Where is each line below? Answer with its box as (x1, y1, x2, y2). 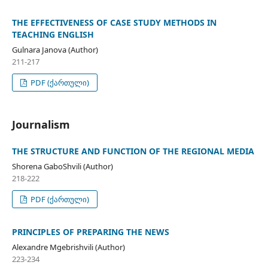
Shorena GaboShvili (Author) (11, 161, 113, 172)
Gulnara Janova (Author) (11, 44, 98, 56)
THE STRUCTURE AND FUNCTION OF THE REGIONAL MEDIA (11, 145, 254, 157)
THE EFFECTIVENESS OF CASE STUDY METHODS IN (11, 17, 217, 29)
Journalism (11, 117, 70, 132)
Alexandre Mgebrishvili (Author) (11, 242, 125, 253)
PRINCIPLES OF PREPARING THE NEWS (11, 226, 169, 238)
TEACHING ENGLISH (11, 29, 94, 41)
